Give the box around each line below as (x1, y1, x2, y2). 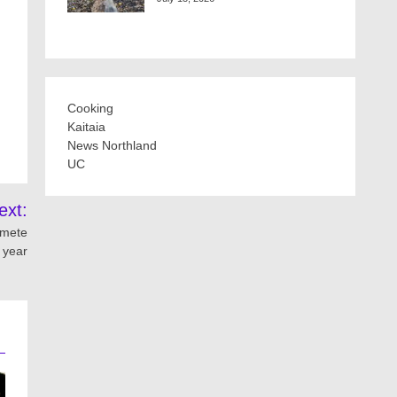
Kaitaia (67, 120, 105, 134)
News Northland (67, 138, 157, 152)
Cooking (67, 101, 113, 115)
